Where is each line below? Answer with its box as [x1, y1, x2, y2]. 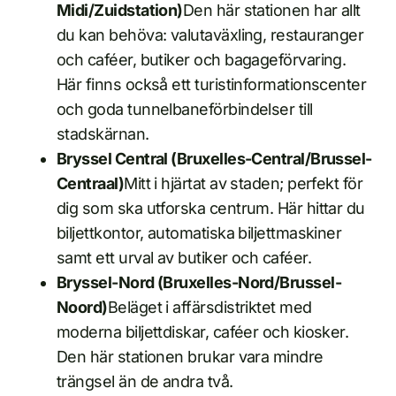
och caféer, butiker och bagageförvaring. [57, 50, 346, 70]
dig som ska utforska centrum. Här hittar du [57, 199, 365, 218]
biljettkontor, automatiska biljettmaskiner [57, 224, 342, 243]
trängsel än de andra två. [57, 372, 233, 392]
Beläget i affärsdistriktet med [107, 298, 312, 317]
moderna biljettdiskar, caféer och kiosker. [57, 323, 349, 342]
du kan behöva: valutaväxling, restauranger [57, 26, 364, 45]
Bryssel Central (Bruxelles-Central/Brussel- [57, 149, 372, 169]
